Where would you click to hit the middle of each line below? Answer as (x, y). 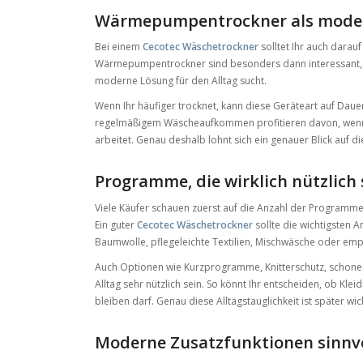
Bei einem (119, 47)
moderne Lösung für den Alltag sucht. (181, 81)
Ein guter (116, 224)
